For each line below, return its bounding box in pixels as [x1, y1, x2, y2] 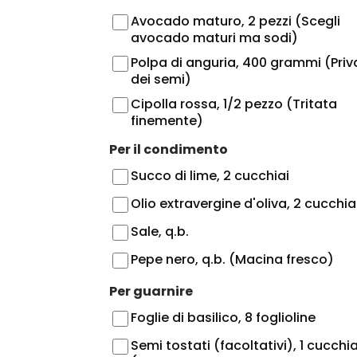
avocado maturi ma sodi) [131, 28, 298, 47]
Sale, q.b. [131, 222, 189, 241]
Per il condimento [109, 139, 228, 159]
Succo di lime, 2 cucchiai [131, 166, 289, 185]
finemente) [131, 111, 203, 130]
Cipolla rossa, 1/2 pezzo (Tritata [131, 94, 337, 113]
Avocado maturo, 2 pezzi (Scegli [131, 11, 340, 30]
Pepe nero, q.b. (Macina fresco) [131, 249, 334, 269]
